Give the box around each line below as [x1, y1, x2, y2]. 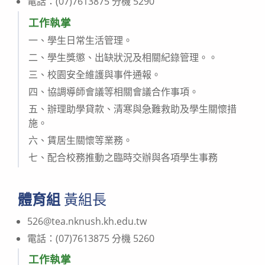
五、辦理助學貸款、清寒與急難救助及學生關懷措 [28, 102, 237, 116]
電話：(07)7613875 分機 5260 [27, 232, 154, 245]
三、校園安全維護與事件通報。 [28, 68, 161, 82]
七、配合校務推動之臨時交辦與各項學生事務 [28, 151, 218, 164]
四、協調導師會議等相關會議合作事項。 [28, 85, 199, 99]
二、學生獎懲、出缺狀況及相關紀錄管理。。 [28, 51, 218, 64]
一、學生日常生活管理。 [28, 34, 133, 47]
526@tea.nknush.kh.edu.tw [27, 215, 147, 228]
